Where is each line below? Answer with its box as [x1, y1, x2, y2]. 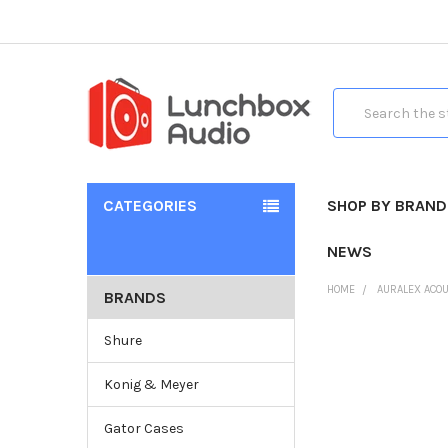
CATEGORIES [102, 195, 197, 215]
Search [332, 90, 379, 108]
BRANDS [103, 287, 166, 307]
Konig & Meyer [103, 375, 199, 393]
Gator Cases [103, 419, 184, 437]
